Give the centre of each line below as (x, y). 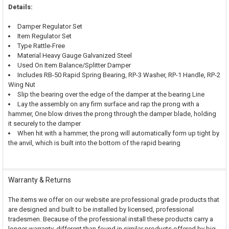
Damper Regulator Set (50, 27)
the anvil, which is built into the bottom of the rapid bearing (94, 143)
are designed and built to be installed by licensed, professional (101, 209)
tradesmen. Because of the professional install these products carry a (110, 219)
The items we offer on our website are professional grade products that (113, 199)
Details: (20, 7)
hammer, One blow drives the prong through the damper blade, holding (112, 114)
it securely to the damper (44, 124)
